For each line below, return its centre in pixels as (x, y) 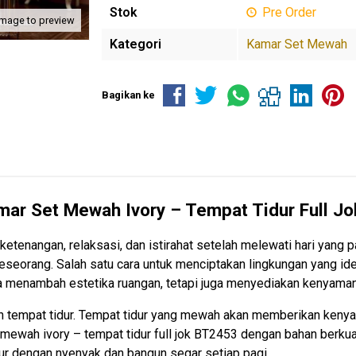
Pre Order (288, 12)
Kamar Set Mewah (297, 44)
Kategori (135, 44)
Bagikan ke (128, 95)
